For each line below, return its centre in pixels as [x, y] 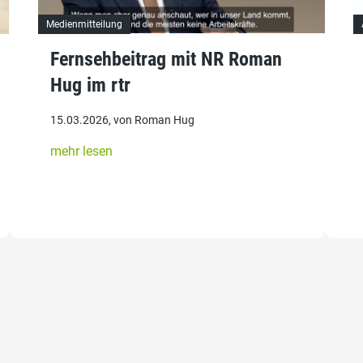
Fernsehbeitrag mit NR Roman [167, 59]
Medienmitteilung [85, 24]
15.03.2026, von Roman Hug [123, 120]
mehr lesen [82, 151]
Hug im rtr [91, 85]
